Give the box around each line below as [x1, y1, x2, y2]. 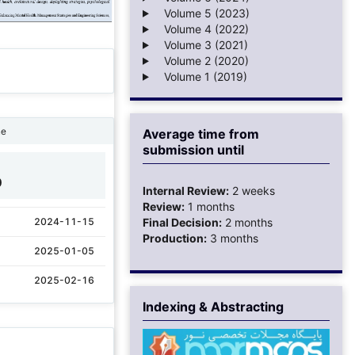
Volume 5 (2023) [154, 6, 250, 20]
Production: [143, 231, 207, 245]
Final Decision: [143, 215, 222, 229]
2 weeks [229, 183, 275, 197]
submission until [143, 141, 244, 158]
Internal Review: [143, 183, 229, 197]
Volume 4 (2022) [154, 21, 249, 36]
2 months [222, 215, 273, 229]
